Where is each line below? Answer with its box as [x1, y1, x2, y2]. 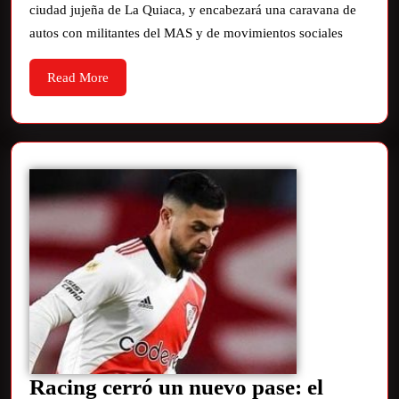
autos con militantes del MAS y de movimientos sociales [29, 25, 343, 40]
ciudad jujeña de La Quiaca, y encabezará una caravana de [29, 2, 356, 17]
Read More [47, 69, 109, 85]
